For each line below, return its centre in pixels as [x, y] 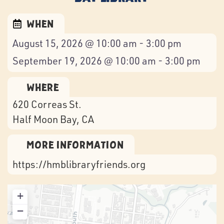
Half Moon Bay [44, 119]
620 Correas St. [47, 104]
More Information [75, 144]
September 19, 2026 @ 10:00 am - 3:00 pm [106, 60]
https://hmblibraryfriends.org [79, 164]
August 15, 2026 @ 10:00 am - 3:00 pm [97, 43]
